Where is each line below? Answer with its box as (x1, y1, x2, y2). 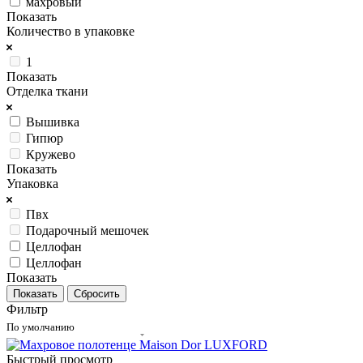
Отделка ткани (6, 83, 88, 98)
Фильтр (6, 301, 48, 316)
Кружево (26, 147, 75, 161)
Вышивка (26, 114, 79, 129)
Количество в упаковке (6, 23, 135, 38)
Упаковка (6, 176, 58, 190)
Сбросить (74, 287, 120, 300)
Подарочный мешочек (26, 223, 149, 237)
